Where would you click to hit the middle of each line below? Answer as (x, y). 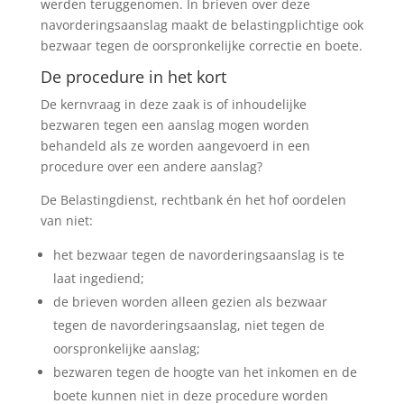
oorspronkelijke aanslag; (126, 348)
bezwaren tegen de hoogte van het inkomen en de (205, 372)
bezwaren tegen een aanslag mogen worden (174, 124)
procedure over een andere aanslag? (151, 166)
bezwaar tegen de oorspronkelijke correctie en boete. (201, 45)
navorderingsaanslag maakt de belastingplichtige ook (202, 24)
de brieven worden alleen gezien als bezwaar (190, 301)
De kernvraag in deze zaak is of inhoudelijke (173, 104)
